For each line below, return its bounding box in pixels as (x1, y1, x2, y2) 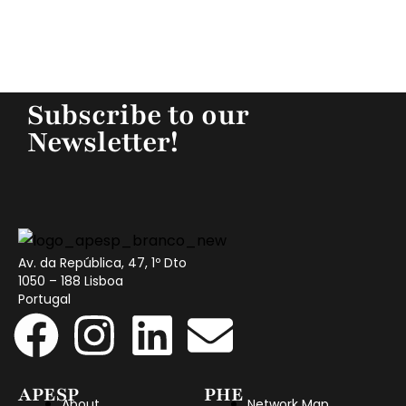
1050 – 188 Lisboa (18, 272, 123, 291)
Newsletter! (27, 122, 179, 161)
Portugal (18, 290, 71, 309)
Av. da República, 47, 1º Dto (18, 254, 187, 273)
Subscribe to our (27, 95, 249, 134)
